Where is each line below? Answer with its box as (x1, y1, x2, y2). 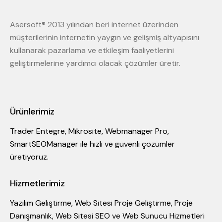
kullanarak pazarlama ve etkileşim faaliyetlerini (10, 45, 174, 55)
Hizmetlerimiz (10, 177, 65, 189)
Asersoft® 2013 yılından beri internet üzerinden (10, 19, 178, 30)
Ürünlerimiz (10, 106, 55, 117)
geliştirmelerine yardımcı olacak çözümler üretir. (10, 58, 180, 68)
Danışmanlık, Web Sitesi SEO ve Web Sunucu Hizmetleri (10, 211, 205, 221)
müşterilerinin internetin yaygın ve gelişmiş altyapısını (10, 32, 199, 43)
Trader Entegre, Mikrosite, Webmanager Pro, (10, 126, 169, 136)
